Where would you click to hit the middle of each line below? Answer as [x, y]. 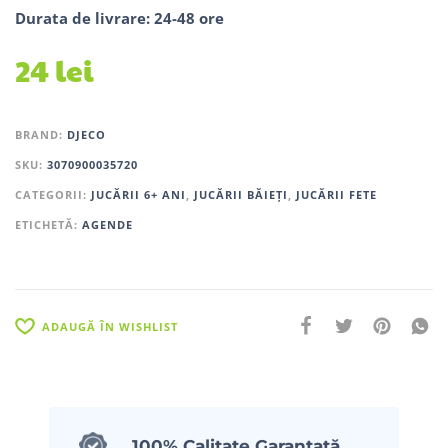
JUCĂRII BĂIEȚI [241, 194]
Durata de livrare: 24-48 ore [119, 17]
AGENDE [107, 224]
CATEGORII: [53, 194]
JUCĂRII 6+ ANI [138, 194]
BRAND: [41, 134]
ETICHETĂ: [48, 224]
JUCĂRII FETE [336, 194]
